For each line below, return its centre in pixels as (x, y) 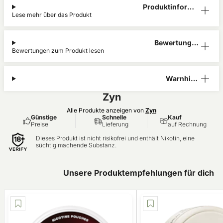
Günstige (44, 117)
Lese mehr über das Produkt (52, 15)
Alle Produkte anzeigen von (106, 110)
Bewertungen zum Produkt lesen (58, 51)
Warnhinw (183, 78)
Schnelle (114, 117)
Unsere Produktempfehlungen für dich (139, 173)
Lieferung (115, 124)
